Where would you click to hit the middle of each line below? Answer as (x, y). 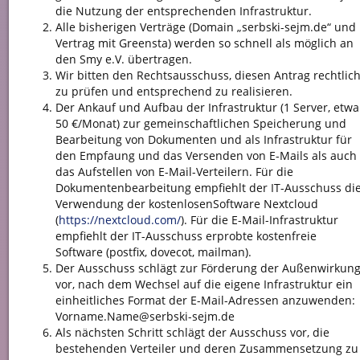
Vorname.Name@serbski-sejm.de (145, 316)
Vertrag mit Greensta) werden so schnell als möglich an (204, 43)
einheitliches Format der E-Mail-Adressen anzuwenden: (205, 300)
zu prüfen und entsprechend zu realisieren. (174, 91)
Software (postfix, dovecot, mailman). (153, 252)
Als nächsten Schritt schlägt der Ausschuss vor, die (192, 332)
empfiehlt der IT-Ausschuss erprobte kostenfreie (186, 235)
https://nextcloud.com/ (119, 219)
